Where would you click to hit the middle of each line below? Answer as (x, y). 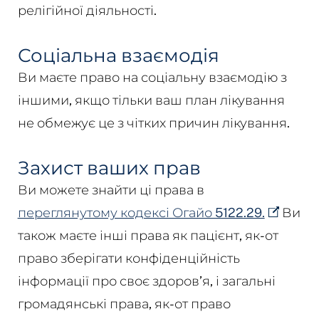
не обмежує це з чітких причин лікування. (153, 122)
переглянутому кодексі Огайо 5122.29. (141, 212)
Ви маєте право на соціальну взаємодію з (152, 77)
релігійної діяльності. (87, 10)
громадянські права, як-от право (124, 303)
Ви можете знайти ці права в (111, 189)
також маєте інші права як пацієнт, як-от (148, 235)
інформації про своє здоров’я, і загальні (146, 281)
